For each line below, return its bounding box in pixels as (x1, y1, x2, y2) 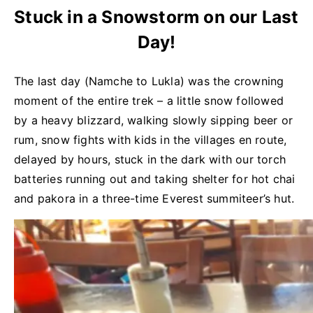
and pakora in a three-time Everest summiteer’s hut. (14, 191, 295, 206)
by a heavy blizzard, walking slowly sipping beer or (14, 113, 293, 128)
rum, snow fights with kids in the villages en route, (14, 133, 287, 147)
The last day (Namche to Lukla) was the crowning (14, 74, 284, 89)
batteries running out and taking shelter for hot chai (14, 172, 296, 187)
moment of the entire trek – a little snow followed (14, 94, 284, 108)
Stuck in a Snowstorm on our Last (14, 6, 299, 27)
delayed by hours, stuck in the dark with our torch (14, 152, 286, 167)
